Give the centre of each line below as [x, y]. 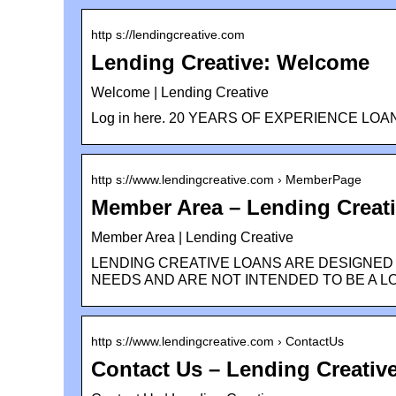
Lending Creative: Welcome [230, 62]
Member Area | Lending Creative [192, 237]
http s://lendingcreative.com [168, 34]
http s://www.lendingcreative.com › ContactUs [217, 341]
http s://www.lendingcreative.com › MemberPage [226, 179]
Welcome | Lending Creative [180, 92]
